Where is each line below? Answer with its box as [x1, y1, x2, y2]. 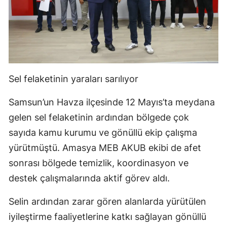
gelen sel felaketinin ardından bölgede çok [9, 112, 189, 123]
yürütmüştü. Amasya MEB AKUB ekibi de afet [9, 142, 201, 154]
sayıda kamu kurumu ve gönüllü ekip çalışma [9, 127, 197, 138]
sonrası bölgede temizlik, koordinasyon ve [9, 158, 188, 169]
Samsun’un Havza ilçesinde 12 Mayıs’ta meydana [9, 97, 215, 108]
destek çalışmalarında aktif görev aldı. [9, 173, 170, 184]
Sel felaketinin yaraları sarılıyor [9, 73, 138, 85]
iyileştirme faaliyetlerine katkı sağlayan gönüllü [9, 211, 206, 222]
